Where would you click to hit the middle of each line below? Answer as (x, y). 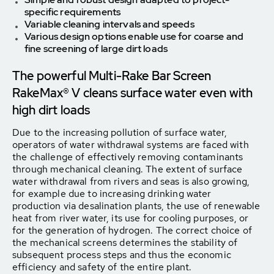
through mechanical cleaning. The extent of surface (128, 169)
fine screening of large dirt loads (96, 49)
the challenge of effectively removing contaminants (128, 157)
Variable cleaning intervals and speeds (109, 24)
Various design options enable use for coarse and (134, 36)
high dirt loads (51, 110)
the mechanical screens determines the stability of (125, 243)
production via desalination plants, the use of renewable (136, 206)
